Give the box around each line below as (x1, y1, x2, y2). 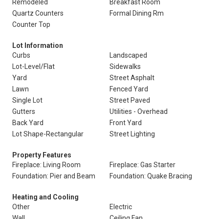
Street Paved (109, 96, 150, 104)
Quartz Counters (12, 9, 64, 17)
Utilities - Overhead (109, 108, 168, 115)
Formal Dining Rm (109, 9, 164, 17)
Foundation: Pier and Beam (12, 172, 95, 180)
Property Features (12, 151, 71, 159)
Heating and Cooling (12, 193, 79, 201)
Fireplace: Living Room (12, 161, 81, 169)
